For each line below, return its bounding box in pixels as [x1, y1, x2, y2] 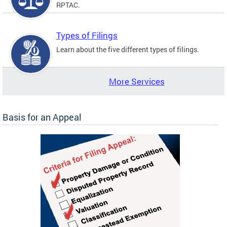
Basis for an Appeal [3, 110, 82, 123]
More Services [108, 75, 165, 87]
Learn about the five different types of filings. [56, 44, 199, 54]
